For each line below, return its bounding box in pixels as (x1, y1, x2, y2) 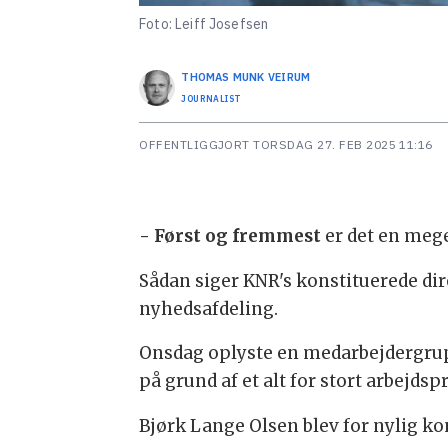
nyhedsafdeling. (139, 297, 279, 320)
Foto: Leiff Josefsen (139, 14, 269, 33)
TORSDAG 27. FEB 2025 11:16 (260, 136, 433, 152)
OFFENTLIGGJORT (139, 136, 250, 152)
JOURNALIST (181, 93, 242, 105)
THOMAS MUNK (181, 70, 265, 85)
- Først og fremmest (139, 224, 322, 247)
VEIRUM (267, 70, 311, 85)
